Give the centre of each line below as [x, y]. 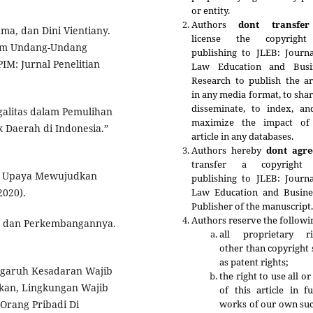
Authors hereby [229, 150]
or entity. [211, 10]
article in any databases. [242, 136]
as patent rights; [255, 262]
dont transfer [274, 24]
